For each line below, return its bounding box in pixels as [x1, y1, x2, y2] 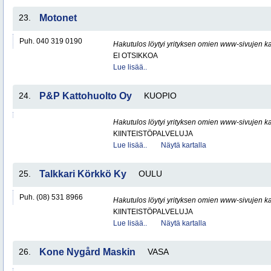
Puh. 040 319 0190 [19, 37, 82, 45]
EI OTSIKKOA [113, 51, 158, 60]
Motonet [39, 13, 77, 23]
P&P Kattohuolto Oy [39, 91, 132, 101]
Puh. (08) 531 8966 [19, 193, 83, 201]
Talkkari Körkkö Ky [39, 169, 126, 179]
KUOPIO [144, 91, 177, 100]
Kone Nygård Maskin [39, 247, 135, 257]
